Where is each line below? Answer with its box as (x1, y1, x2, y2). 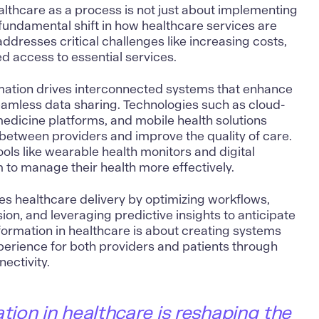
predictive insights (115, 206, 221, 223)
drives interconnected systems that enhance (33, 80, 293, 97)
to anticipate (221, 206, 296, 223)
